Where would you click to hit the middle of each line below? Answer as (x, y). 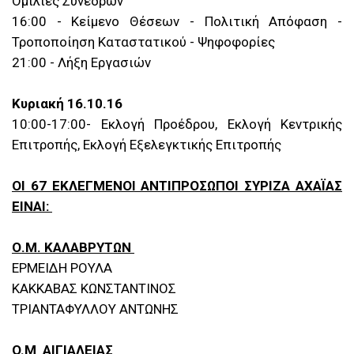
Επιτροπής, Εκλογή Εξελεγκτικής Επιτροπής (147, 145)
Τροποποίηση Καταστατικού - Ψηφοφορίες (143, 42)
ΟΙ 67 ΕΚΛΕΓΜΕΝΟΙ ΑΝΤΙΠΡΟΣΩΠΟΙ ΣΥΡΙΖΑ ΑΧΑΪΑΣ (177, 186)
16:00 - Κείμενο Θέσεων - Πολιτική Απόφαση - (177, 22)
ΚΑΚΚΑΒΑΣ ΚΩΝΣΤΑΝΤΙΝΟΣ (94, 289)
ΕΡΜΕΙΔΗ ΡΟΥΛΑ (62, 268)
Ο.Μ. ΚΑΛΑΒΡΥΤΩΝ (73, 248)
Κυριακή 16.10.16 (67, 104)
